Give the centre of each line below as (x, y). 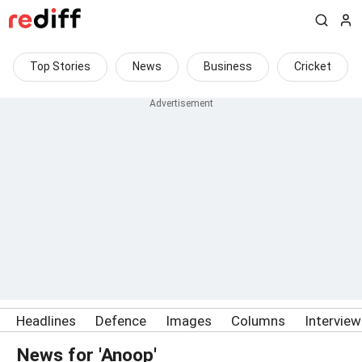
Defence (121, 321)
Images (189, 321)
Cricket (313, 66)
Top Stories (60, 66)
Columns (258, 321)
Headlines (46, 321)
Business (228, 66)
